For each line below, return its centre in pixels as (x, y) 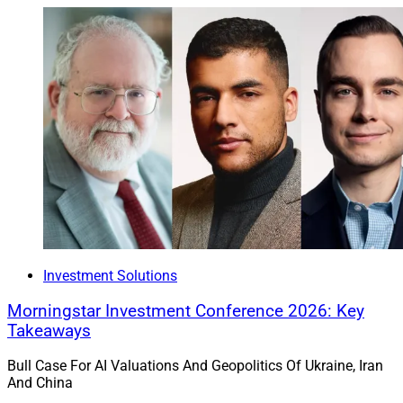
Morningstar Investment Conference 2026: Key (186, 311)
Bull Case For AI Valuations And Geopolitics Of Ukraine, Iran (195, 366)
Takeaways (49, 331)
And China (40, 383)
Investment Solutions (110, 276)
